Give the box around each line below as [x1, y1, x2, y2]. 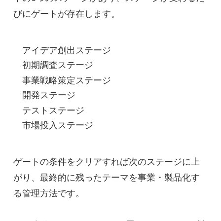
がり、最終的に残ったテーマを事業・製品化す [13, 172, 200, 183]
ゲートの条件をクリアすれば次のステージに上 [13, 156, 200, 167]
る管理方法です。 [13, 188, 84, 198]
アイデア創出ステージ [22, 45, 111, 55]
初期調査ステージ [22, 60, 93, 71]
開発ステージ [22, 90, 75, 101]
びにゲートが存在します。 [13, 8, 120, 19]
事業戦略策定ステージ [22, 75, 111, 85]
